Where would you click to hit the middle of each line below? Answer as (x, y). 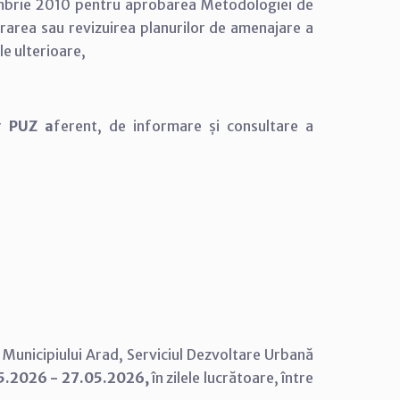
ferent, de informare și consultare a (183, 126)
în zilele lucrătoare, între (233, 378)
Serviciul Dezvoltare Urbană (220, 354)
